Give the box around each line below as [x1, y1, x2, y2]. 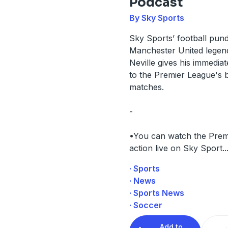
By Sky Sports [129, 12, 184, 23]
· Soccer [129, 199, 162, 210]
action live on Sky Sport [129, 142, 222, 153]
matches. [129, 81, 164, 92]
